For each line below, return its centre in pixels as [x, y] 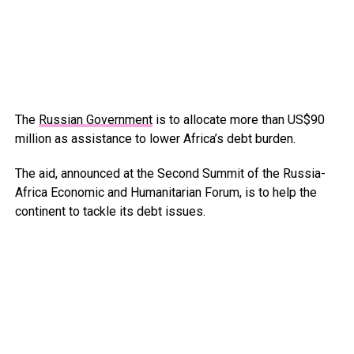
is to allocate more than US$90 [238, 120]
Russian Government [95, 120]
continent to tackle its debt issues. [110, 212]
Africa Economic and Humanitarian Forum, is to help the [166, 193]
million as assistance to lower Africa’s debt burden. [155, 139]
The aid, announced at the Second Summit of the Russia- [170, 174]
